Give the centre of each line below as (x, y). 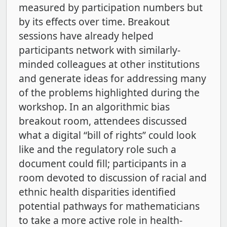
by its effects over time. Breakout (94, 22)
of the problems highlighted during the (109, 93)
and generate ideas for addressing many (112, 79)
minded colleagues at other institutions (109, 64)
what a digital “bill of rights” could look (107, 135)
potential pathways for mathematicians (109, 206)
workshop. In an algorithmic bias (94, 107)
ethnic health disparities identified (97, 192)
